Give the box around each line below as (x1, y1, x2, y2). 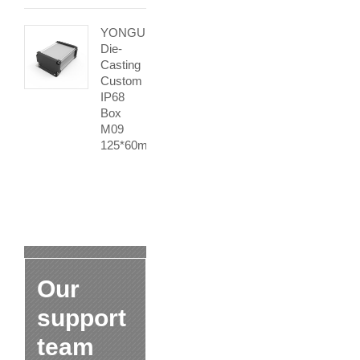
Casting (100, 58, 141, 72)
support (37, 305, 126, 331)
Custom (100, 74, 142, 88)
